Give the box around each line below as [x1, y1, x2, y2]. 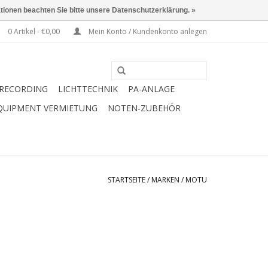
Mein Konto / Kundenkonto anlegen [87, 26, 207, 36]
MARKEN [151, 175, 179, 185]
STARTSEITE [108, 175, 145, 185]
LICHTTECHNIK [58, 83, 118, 95]
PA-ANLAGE [128, 83, 175, 95]
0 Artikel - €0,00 [6, 26, 62, 36]
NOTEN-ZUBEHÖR [108, 102, 181, 114]
